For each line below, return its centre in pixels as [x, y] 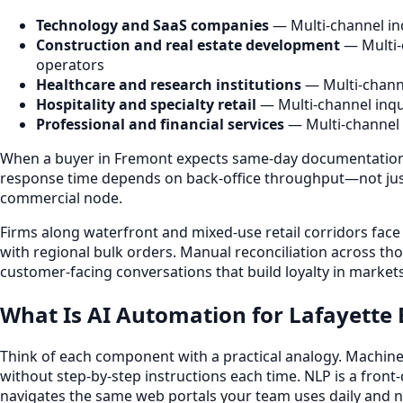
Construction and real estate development [188, 45]
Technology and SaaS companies [152, 25]
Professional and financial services [160, 124]
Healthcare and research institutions [169, 84]
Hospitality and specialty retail [146, 104]
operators [70, 64]
